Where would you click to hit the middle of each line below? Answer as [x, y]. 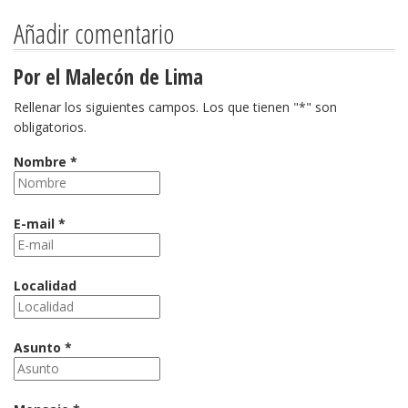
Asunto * [43, 347]
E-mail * [40, 224]
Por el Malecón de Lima [108, 77]
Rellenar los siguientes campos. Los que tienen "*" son [175, 107]
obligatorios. [50, 127]
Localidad [45, 286]
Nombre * [46, 162]
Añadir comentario [94, 33]
